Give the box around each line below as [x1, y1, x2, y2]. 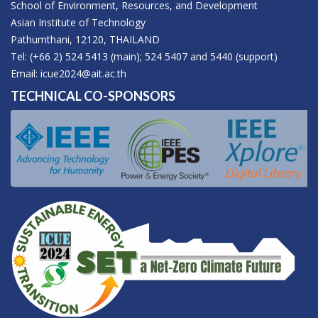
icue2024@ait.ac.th [40, 67, 126, 81]
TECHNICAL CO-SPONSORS [11, 88, 175, 104]
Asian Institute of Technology [11, 16, 146, 30]
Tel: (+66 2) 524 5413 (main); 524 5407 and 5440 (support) [11, 50, 278, 64]
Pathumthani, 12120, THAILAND [11, 33, 160, 47]
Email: [11, 67, 40, 81]
